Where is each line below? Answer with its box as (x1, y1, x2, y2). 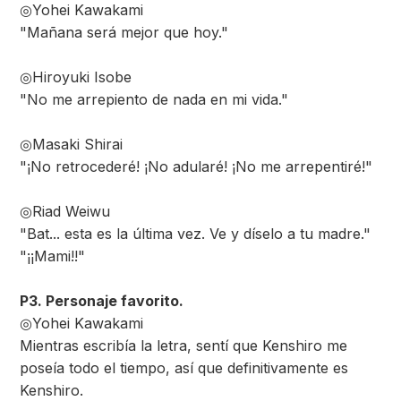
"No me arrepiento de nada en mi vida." (20, 90, 288, 108)
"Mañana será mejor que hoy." (20, 23, 228, 41)
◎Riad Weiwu (20, 202, 110, 220)
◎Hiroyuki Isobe (20, 68, 132, 86)
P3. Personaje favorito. (20, 292, 183, 310)
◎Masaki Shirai (20, 135, 123, 153)
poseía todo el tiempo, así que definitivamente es (20, 359, 348, 377)
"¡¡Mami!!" (20, 247, 85, 265)
